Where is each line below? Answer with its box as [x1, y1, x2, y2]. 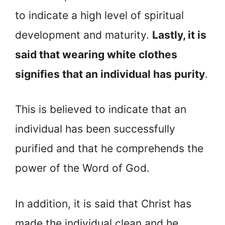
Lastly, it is [152, 28, 206, 41]
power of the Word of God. [15, 162, 150, 175]
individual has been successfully [15, 123, 175, 136]
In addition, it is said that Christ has [15, 197, 191, 210]
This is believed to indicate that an [15, 103, 186, 116]
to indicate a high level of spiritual [15, 9, 184, 22]
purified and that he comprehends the [15, 142, 203, 155]
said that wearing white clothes [15, 48, 177, 61]
